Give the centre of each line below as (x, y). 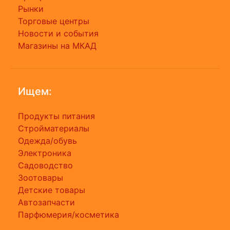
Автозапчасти (46, 202)
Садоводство (45, 165)
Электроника (45, 153)
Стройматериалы (54, 128)
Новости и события (58, 33)
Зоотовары (41, 178)
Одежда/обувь (47, 141)
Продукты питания (56, 116)
